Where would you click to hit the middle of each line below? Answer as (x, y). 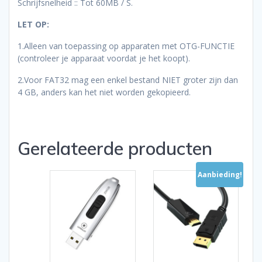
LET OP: (33, 25)
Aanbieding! (220, 174)
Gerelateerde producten (115, 149)
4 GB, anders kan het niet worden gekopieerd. (104, 92)
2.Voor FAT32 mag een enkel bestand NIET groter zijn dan (128, 80)
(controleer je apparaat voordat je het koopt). (104, 58)
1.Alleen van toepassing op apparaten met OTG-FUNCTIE (126, 46)
